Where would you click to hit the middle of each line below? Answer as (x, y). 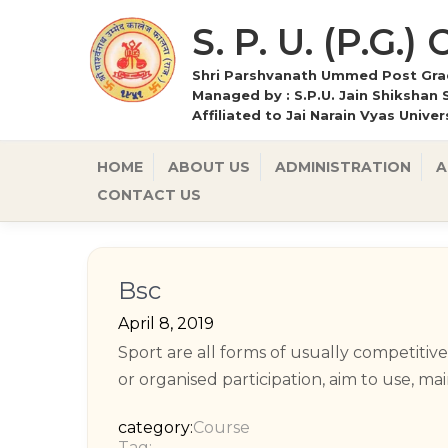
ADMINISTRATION (343, 167)
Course (221, 427)
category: (155, 427)
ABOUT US (209, 167)
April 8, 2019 (166, 323)
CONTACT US (149, 195)
